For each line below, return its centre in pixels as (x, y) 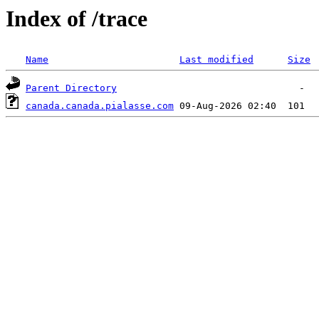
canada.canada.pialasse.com (100, 106)
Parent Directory (71, 88)
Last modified (216, 60)
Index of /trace (77, 19)
